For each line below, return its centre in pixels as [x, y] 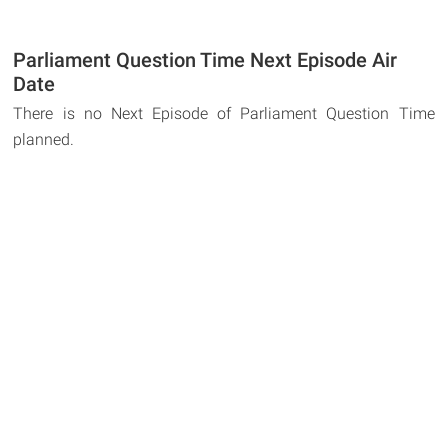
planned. [44, 140]
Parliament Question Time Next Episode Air [205, 60]
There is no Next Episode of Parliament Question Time [224, 114]
